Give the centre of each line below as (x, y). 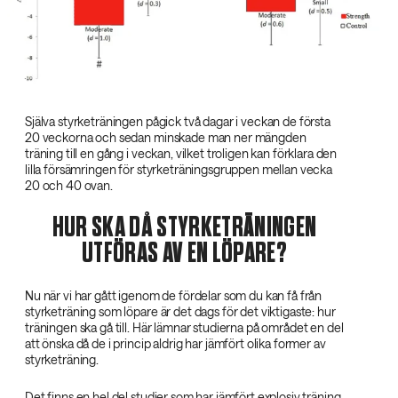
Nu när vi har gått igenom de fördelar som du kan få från (174, 295)
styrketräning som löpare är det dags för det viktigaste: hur (180, 311)
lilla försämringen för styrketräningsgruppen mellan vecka (179, 169)
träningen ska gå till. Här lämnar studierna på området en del (184, 327)
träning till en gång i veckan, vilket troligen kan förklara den (181, 153)
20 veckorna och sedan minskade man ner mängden (166, 137)
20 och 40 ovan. (69, 185)
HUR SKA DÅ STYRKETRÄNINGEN (184, 227)
